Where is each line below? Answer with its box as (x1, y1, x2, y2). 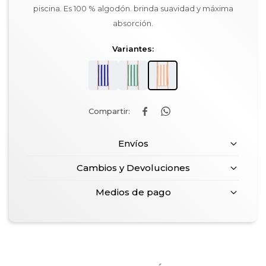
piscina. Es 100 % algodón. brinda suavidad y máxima (33, 4, 233, 13)
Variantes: (112, 44, 154, 53)
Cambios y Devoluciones (76, 162, 190, 173)
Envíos (118, 138, 148, 149)
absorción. (113, 18, 153, 28)
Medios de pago (95, 186, 171, 198)
